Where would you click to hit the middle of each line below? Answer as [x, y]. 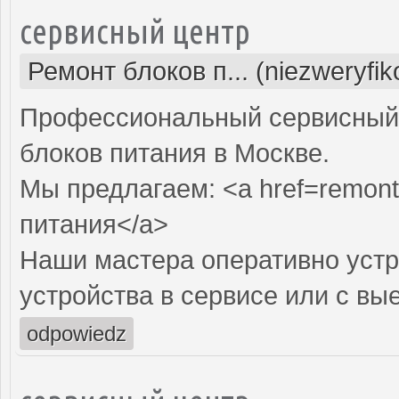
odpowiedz [77, 333]
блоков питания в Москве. [175, 153]
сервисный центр [135, 30]
